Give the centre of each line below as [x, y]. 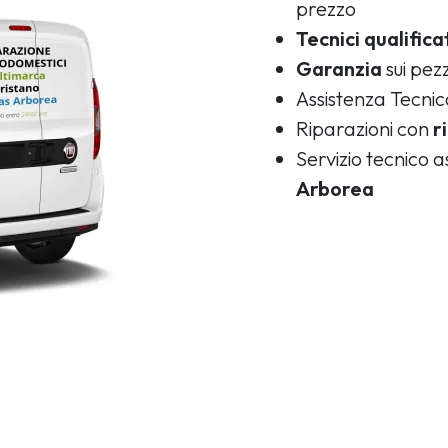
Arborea [335, 188]
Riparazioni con [364, 128]
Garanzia [339, 68]
